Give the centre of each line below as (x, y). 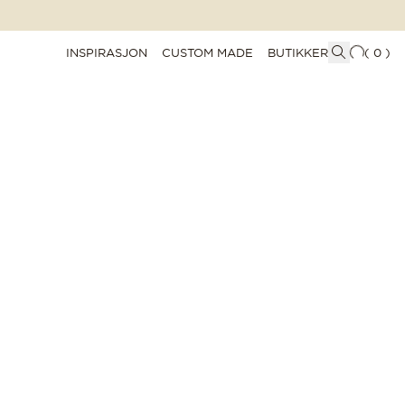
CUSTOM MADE (207, 52)
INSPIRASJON (107, 52)
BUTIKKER (298, 52)
